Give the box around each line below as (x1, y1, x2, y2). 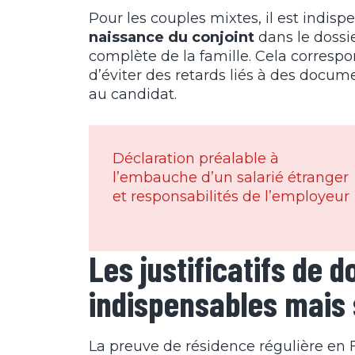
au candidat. (89, 86, 177, 104)
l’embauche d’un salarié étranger (113, 169, 349, 187)
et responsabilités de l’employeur (113, 188, 349, 206)
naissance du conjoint (89, 29, 254, 47)
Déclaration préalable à (113, 150, 279, 168)
